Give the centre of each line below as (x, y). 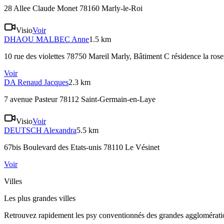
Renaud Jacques (43, 82)
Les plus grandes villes (40, 198)
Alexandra (60, 130)
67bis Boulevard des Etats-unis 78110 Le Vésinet (82, 147)
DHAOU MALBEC (37, 39)
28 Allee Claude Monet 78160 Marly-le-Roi (73, 8)
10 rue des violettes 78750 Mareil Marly (67, 56)
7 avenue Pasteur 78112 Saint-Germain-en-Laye (80, 99)
